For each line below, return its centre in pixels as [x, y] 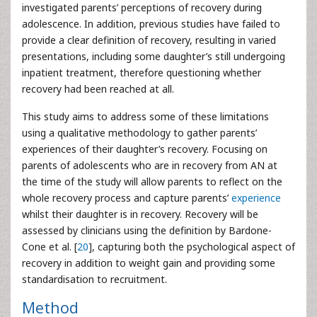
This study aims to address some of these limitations [145, 116]
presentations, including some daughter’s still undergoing [154, 56]
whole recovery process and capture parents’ [127, 198]
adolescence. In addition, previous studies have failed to [151, 24]
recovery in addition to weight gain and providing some [149, 263]
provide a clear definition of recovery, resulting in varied [149, 40]
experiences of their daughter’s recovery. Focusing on [145, 149]
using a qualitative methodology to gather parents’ [139, 133]
